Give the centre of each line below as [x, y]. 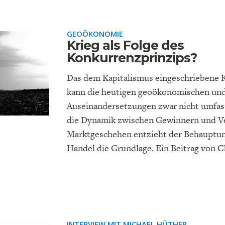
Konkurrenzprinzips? [132, 58]
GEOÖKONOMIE [95, 34]
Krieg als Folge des [126, 45]
